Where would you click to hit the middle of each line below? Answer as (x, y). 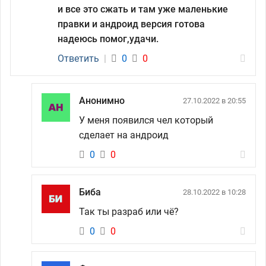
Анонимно (102, 100)
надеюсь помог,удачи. (108, 39)
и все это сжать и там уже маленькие (143, 9)
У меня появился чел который (146, 120)
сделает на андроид (124, 135)
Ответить (78, 58)
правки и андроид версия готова (131, 24)
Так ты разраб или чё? (129, 211)
